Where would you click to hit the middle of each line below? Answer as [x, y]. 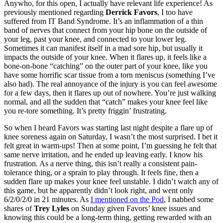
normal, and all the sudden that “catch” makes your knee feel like [106, 102]
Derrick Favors [131, 12]
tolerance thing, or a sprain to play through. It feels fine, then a [101, 173]
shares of [19, 209]
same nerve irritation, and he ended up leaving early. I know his [103, 155]
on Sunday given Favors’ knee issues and [135, 209]
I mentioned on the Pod [127, 200]
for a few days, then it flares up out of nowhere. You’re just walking [110, 93]
